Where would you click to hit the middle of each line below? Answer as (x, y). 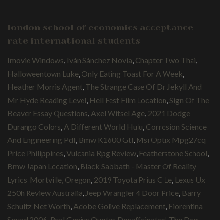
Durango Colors (34, 126)
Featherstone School (173, 153)
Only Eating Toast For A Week (132, 73)
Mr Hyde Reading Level (47, 100)
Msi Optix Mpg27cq (171, 139)
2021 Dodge (169, 113)
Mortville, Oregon (60, 179)
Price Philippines (35, 153)
